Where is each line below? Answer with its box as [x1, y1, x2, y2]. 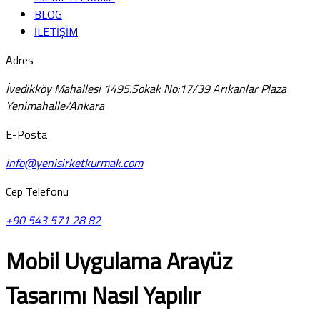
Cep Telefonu [6, 183, 69, 200]
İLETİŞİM [34, 23, 78, 40]
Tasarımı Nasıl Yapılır [6, 278, 201, 313]
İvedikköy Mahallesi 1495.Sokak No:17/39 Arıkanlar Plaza [6, 80, 286, 97]
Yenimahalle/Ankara [6, 97, 104, 114]
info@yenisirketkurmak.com [6, 154, 143, 171]
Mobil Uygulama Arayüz [6, 244, 232, 279]
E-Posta [6, 126, 47, 143]
